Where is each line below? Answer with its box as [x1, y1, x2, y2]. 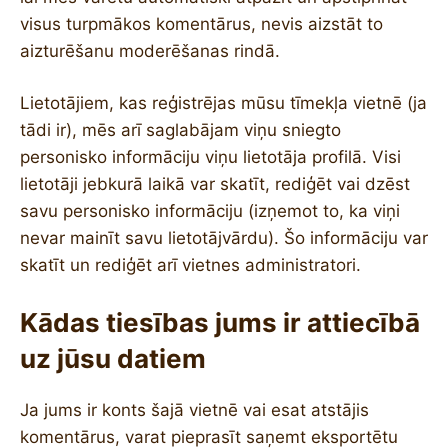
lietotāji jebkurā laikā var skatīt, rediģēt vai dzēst [20, 174, 410, 194]
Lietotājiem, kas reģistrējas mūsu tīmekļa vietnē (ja [20, 93, 427, 113]
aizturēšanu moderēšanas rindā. [20, 40, 280, 61]
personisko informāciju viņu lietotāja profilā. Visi [20, 147, 401, 167]
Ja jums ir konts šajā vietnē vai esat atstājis [20, 399, 369, 420]
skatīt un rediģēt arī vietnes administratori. [20, 255, 361, 275]
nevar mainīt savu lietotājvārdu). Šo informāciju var [20, 228, 428, 248]
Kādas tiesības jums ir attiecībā [20, 306, 420, 338]
